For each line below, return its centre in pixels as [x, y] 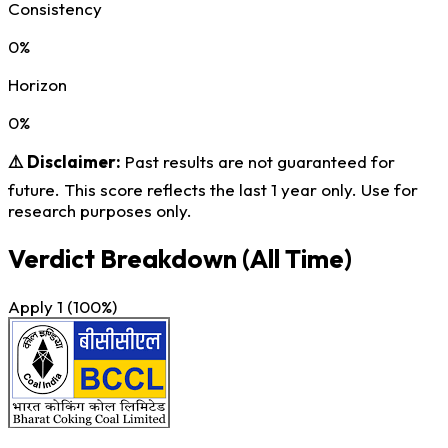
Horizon [37, 84]
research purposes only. [100, 210]
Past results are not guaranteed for [258, 161]
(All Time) [297, 258]
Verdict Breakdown [125, 258]
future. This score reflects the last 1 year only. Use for [213, 189]
